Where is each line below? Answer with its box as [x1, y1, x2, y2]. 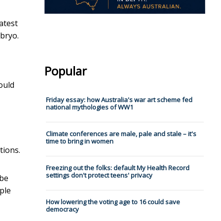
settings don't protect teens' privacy [45, 171, 152, 180]
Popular [44, 63, 87, 79]
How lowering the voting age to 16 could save [45, 197, 180, 207]
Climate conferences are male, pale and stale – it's [45, 129, 196, 139]
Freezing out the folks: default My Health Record [45, 163, 189, 173]
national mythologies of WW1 [45, 103, 133, 112]
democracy [45, 205, 79, 214]
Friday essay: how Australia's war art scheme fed [45, 95, 192, 105]
